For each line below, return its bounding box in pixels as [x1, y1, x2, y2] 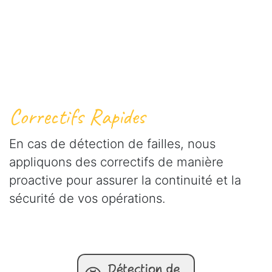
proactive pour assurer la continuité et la [9, 172, 241, 188]
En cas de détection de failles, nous [9, 135, 216, 151]
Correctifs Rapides [9, 103, 145, 131]
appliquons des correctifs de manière [9, 154, 223, 169]
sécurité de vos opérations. [9, 190, 165, 206]
